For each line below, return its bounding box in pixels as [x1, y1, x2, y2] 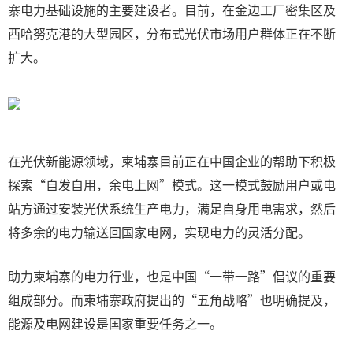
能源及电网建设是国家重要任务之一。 [8, 314, 222, 333]
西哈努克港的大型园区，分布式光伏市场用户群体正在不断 [8, 24, 336, 43]
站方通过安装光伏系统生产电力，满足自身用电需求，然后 [8, 199, 336, 217]
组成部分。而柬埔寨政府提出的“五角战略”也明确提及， [8, 290, 336, 309]
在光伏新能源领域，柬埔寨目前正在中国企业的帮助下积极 [8, 151, 336, 170]
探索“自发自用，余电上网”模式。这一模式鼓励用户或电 [8, 175, 336, 194]
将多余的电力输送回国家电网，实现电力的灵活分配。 [8, 222, 310, 241]
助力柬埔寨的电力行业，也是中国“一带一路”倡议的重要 [8, 266, 336, 285]
